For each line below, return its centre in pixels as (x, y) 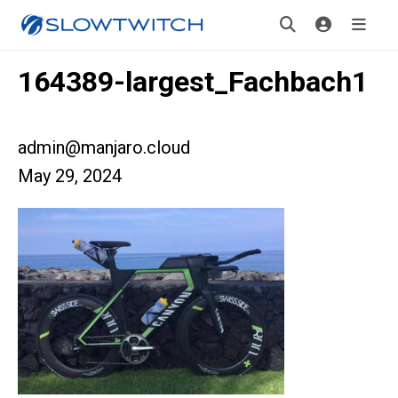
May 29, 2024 (70, 176)
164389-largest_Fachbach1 (193, 82)
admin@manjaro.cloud (104, 147)
